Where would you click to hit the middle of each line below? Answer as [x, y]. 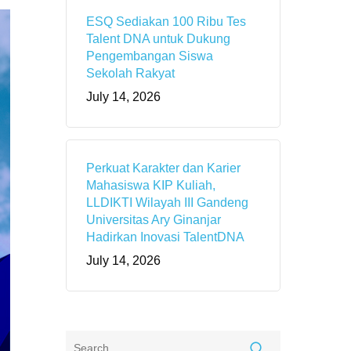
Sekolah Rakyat [131, 74]
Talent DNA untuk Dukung [159, 39]
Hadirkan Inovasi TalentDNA [166, 237]
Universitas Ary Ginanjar [154, 220]
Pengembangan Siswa [150, 56]
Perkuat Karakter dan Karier [164, 168]
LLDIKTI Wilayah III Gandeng [168, 203]
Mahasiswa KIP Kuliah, [151, 186]
